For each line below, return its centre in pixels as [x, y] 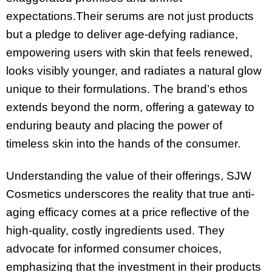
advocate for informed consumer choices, [114, 249]
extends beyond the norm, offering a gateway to [130, 107]
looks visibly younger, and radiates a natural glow [134, 71]
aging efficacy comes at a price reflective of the [128, 212]
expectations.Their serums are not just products [130, 16]
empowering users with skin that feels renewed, [129, 53]
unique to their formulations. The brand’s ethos [127, 89]
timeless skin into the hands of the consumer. [123, 144]
